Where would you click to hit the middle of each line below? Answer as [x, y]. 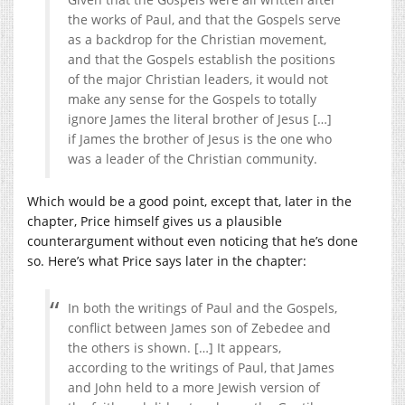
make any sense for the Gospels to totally [192, 99]
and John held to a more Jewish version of [194, 387]
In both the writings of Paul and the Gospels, [202, 307]
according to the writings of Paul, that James [201, 367]
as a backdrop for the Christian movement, [197, 39]
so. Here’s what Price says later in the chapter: [167, 260]
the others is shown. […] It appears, [174, 347]
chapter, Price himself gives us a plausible [155, 221]
